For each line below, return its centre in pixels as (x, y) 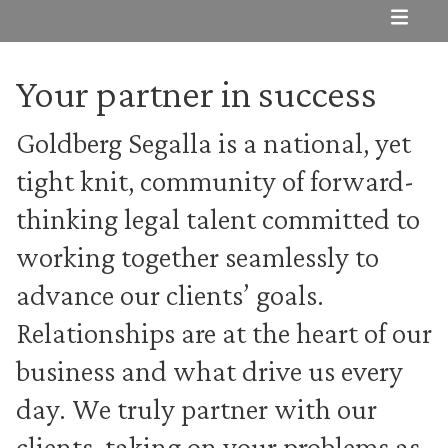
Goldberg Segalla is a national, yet (213, 142)
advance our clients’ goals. (170, 294)
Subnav (413, 13)
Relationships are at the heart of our (224, 332)
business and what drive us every (209, 370)
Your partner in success (196, 93)
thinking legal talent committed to (218, 218)
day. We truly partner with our (196, 408)
